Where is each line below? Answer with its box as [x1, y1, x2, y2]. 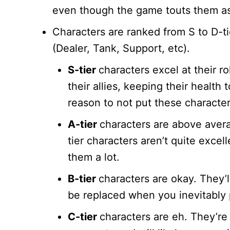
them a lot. [68, 151, 120, 164]
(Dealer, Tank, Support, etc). [52, 42, 190, 55]
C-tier [68, 210, 100, 223]
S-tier [68, 64, 99, 76]
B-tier [68, 172, 99, 185]
